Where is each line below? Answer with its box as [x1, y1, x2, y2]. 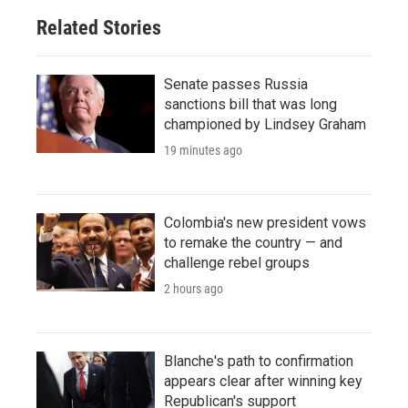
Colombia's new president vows [164, 214, 366, 231]
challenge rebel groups [164, 254, 310, 271]
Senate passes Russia [164, 76, 308, 93]
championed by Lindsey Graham [164, 116, 366, 133]
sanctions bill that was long [164, 96, 337, 113]
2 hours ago [164, 281, 223, 296]
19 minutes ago [164, 143, 242, 158]
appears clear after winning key [164, 372, 362, 390]
